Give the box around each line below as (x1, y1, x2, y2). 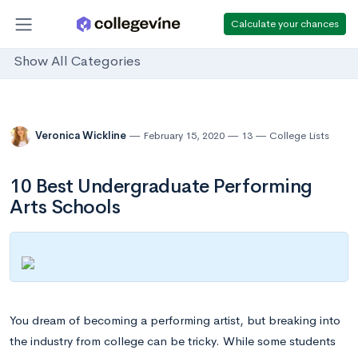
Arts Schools (10, 195, 121, 219)
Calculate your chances (231, 16, 339, 30)
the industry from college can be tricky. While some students (10, 332, 336, 348)
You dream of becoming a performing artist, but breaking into (10, 312, 340, 328)
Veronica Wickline (35, 129, 129, 143)
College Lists (269, 129, 329, 143)
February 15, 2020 (143, 129, 225, 143)
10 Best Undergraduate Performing (10, 174, 312, 198)
